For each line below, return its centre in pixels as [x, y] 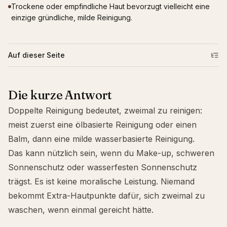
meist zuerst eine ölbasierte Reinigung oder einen [102, 125]
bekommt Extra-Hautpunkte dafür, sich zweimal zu [106, 196]
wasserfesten [113, 167]
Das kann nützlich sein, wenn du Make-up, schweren [111, 153]
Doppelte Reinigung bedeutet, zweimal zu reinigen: [105, 110]
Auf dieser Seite [36, 55]
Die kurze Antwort [60, 95]
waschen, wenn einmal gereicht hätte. [81, 210]
